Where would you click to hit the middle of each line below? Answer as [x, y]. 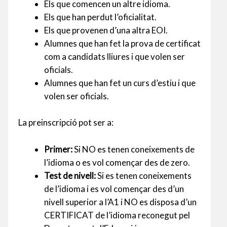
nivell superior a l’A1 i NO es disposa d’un [120, 202]
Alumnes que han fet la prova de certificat [122, 44]
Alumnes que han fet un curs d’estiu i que [120, 83]
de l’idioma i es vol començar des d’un [114, 188]
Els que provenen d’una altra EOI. [106, 30]
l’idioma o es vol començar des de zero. [117, 162]
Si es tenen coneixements [144, 175]
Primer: [58, 149]
